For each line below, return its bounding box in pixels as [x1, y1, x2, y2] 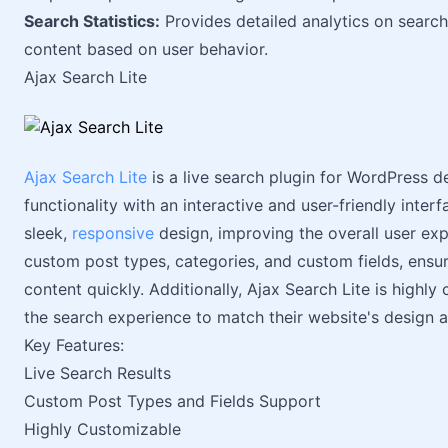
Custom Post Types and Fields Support [24, 391, 321, 411]
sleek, [24, 223, 72, 243]
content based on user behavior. [24, 39, 268, 59]
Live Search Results [24, 363, 171, 383]
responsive [72, 223, 154, 243]
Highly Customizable [24, 419, 181, 439]
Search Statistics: [24, 11, 160, 31]
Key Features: [24, 335, 124, 355]
